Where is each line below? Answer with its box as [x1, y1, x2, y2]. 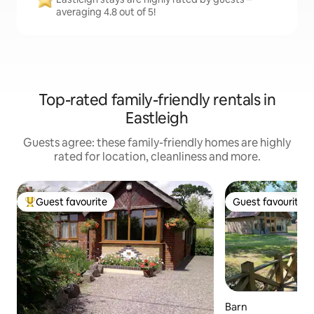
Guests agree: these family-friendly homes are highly [23, 135, 291, 150]
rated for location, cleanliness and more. [53, 149, 261, 164]
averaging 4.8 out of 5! [56, 6, 156, 18]
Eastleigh [125, 108, 189, 128]
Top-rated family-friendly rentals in [38, 90, 276, 110]
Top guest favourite [25, 201, 114, 214]
